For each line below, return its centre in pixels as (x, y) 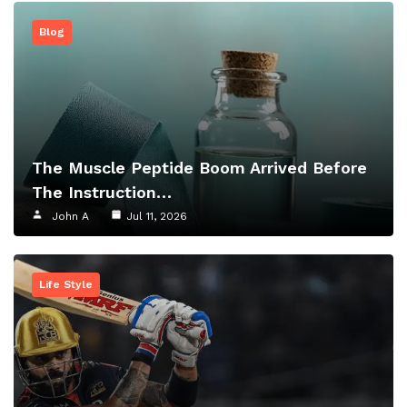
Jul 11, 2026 (157, 217)
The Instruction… (102, 193)
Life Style (66, 285)
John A (70, 217)
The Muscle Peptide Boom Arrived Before (199, 168)
